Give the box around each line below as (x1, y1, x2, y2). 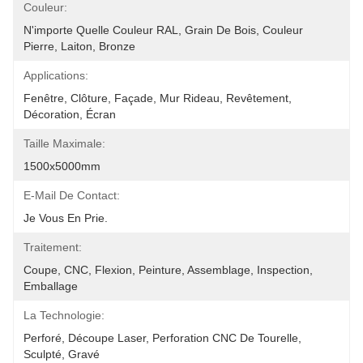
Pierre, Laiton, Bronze (23, 40, 135, 53)
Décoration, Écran (23, 108, 116, 121)
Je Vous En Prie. (23, 211, 108, 224)
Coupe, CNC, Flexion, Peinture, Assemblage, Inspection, (23, 263, 313, 276)
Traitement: (23, 241, 82, 254)
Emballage (23, 280, 78, 293)
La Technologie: (23, 309, 105, 322)
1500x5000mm (23, 160, 100, 173)
